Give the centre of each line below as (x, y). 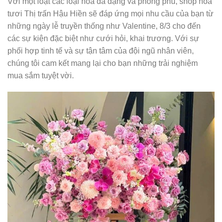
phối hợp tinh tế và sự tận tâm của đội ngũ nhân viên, (101, 51)
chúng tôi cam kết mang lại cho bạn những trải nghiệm (103, 63)
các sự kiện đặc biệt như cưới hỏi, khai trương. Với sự (103, 38)
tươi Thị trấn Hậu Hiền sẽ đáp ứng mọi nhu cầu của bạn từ (111, 13)
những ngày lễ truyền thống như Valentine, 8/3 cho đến (104, 26)
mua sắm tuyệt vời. (41, 75)
